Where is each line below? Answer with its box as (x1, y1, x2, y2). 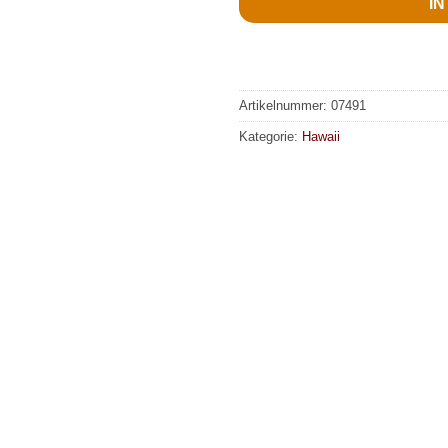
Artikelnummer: (239, 98, 331, 114)
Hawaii (302, 129, 340, 145)
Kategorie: (239, 129, 302, 145)
